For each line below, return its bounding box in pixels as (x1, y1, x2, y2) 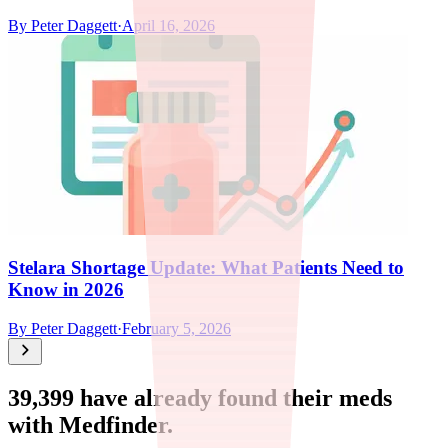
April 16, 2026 (122, 16, 215, 34)
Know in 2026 (8, 279, 124, 301)
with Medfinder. (8, 412, 173, 439)
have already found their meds (74, 385, 392, 412)
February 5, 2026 (122, 320, 231, 338)
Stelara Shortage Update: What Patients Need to (8, 257, 404, 279)
